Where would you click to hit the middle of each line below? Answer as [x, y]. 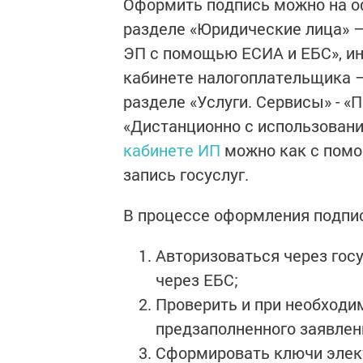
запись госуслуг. [186, 174]
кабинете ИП [172, 150]
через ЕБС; [197, 280]
